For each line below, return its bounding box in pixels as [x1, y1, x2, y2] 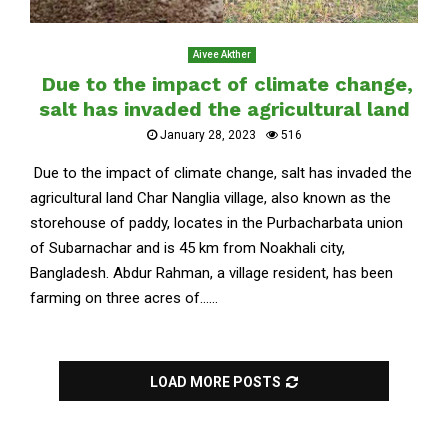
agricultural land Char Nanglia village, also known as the [30, 188, 391, 207]
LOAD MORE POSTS [150, 373, 281, 390]
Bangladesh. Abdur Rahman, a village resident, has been [30, 263, 393, 282]
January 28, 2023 [159, 127, 256, 142]
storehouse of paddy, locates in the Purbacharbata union [30, 213, 403, 232]
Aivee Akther [192, 48, 251, 60]
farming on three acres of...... [30, 288, 218, 307]
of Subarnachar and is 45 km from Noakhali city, [30, 238, 345, 257]
